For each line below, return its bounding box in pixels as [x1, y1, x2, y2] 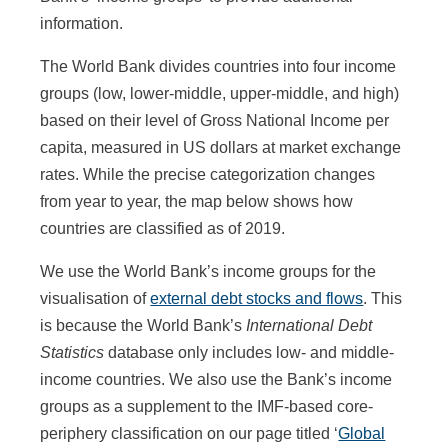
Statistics [40, 343, 109, 361]
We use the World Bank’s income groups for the [40, 262, 377, 280]
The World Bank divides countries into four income [40, 57, 397, 75]
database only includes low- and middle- [108, 343, 395, 361]
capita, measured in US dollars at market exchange [40, 138, 402, 156]
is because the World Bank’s [40, 316, 247, 334]
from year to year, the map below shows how [40, 192, 354, 210]
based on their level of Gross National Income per [40, 111, 390, 129]
